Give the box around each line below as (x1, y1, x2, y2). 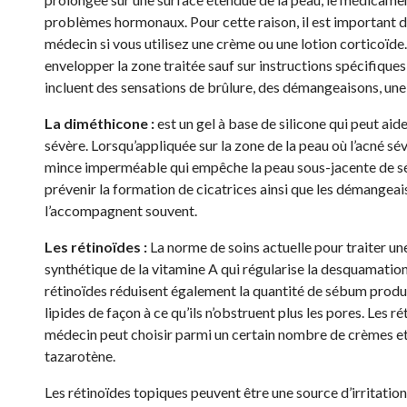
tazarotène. (45, 347, 115, 364)
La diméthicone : (45, 114, 157, 132)
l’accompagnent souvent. (45, 202, 197, 219)
